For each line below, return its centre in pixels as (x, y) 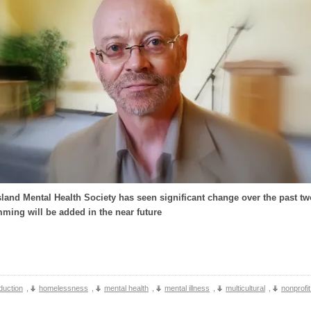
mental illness (187, 288)
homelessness (64, 288)
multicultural (245, 288)
